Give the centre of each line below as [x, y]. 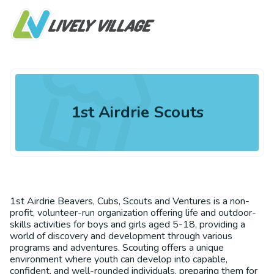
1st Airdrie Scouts [137, 112]
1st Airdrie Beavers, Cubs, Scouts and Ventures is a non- [130, 201]
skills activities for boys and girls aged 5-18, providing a [128, 224]
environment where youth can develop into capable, [119, 259]
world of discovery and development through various [121, 236]
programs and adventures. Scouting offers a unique [117, 248]
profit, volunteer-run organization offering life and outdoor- [133, 213]
